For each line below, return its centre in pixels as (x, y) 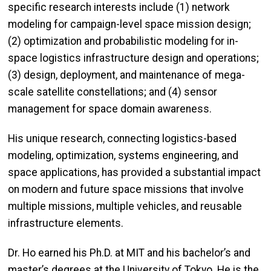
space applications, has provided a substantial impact (134, 172)
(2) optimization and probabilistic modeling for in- (123, 41)
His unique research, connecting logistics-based (122, 138)
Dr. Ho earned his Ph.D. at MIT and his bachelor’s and (129, 253)
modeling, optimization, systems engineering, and (123, 155)
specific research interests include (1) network (119, 8)
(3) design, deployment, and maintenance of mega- (126, 75)
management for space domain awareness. (111, 109)
